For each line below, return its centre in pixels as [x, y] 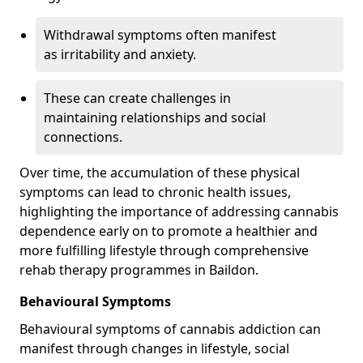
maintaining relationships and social [155, 117]
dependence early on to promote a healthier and [169, 231]
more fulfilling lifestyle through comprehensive [164, 250]
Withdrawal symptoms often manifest [160, 35]
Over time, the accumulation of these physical [160, 173]
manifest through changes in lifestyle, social [154, 348]
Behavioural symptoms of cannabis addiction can [170, 329]
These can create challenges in [137, 98]
